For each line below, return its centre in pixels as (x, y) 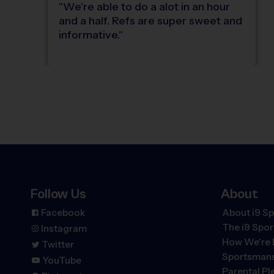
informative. (89, 35)
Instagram (64, 228)
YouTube (62, 260)
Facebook (63, 213)
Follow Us (58, 194)
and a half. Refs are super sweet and (151, 21)
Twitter (58, 244)
